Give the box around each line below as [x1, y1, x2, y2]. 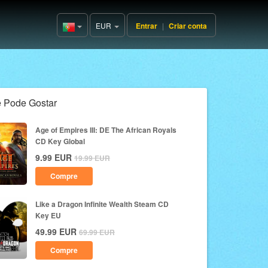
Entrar [136, 20, 157, 31]
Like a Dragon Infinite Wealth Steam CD [35, 199, 169, 209]
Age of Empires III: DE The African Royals [35, 124, 176, 135]
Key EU [35, 210, 61, 221]
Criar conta [169, 20, 207, 31]
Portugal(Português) [77, 22, 143, 32]
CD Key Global [35, 136, 85, 147]
